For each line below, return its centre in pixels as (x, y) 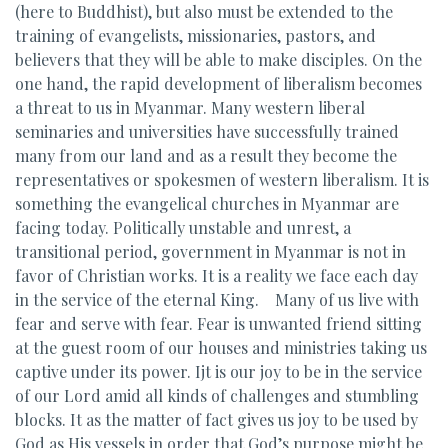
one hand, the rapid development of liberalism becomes (218, 83)
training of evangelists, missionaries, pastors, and (195, 35)
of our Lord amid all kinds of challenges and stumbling (217, 395)
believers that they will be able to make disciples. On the (218, 59)
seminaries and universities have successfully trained (207, 131)
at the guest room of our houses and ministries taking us (221, 347)
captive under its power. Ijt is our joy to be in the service (218, 371)
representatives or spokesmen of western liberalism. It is (222, 179)
